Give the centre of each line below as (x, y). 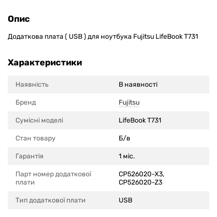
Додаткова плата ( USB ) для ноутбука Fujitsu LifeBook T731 (103, 37)
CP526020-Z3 (140, 183)
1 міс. (127, 156)
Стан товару (36, 139)
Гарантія (30, 156)
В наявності (138, 85)
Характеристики (45, 63)
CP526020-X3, (141, 174)
